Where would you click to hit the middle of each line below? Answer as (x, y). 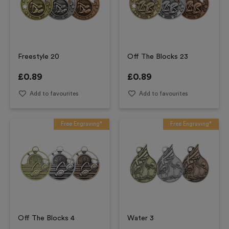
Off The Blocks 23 (158, 57)
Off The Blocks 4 (46, 218)
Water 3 (141, 218)
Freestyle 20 (39, 57)
